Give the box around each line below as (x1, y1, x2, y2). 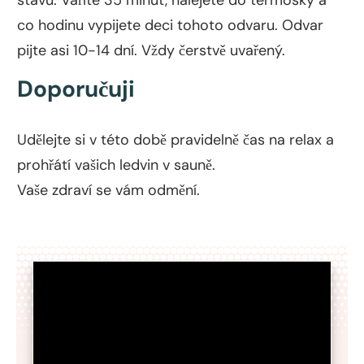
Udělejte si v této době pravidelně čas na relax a (17, 129, 334, 149)
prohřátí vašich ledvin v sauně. (17, 154, 219, 175)
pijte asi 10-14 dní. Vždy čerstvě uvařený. (17, 40, 289, 60)
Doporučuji (17, 73, 141, 104)
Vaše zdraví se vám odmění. (17, 180, 204, 200)
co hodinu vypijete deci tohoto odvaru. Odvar (17, 15, 323, 35)
